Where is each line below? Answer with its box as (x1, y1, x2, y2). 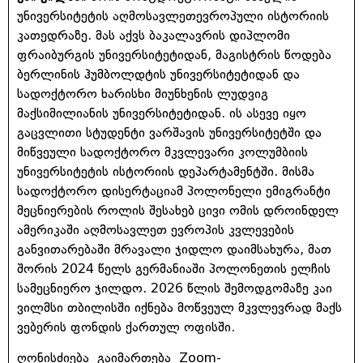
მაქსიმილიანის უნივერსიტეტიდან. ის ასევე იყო (17, 105, 306, 121)
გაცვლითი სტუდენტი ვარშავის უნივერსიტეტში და (17, 124, 322, 140)
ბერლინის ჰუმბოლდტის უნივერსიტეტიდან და (17, 66, 300, 82)
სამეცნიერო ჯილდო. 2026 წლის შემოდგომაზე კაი (17, 280, 332, 296)
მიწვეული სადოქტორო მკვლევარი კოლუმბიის (17, 143, 308, 160)
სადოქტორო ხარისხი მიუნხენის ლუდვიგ (17, 85, 268, 101)
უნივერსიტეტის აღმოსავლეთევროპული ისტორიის (17, 7, 329, 23)
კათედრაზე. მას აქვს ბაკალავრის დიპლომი (17, 27, 290, 43)
